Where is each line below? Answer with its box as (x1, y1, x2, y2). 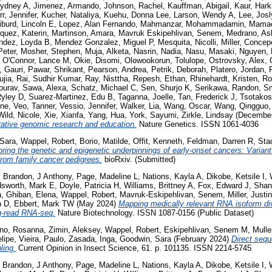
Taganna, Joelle (118, 92, 173, 102)
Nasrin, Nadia (134, 47, 181, 56)
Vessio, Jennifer (59, 101, 115, 111)
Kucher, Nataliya (41, 10, 99, 20)
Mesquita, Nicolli (158, 38, 216, 47)
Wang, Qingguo (214, 101, 268, 111)
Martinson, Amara (52, 29, 114, 38)
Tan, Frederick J (178, 92, 235, 102)
